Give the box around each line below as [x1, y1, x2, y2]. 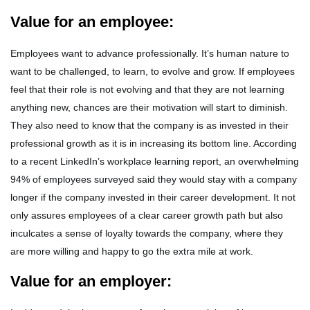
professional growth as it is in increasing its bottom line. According [10, 138, 297, 149]
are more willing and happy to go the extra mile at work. [10, 246, 253, 257]
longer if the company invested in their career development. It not [10, 192, 295, 203]
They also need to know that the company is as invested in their [10, 120, 289, 131]
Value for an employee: [10, 13, 174, 31]
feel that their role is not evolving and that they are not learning [10, 84, 284, 95]
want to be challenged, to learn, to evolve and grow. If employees [10, 66, 295, 77]
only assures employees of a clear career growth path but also [10, 210, 283, 221]
